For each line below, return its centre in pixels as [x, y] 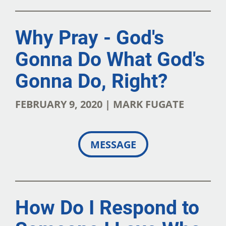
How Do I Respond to [107, 207]
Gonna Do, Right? [91, 81]
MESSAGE [113, 144]
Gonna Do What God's [110, 59]
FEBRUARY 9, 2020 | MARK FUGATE [100, 104]
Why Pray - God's [90, 37]
